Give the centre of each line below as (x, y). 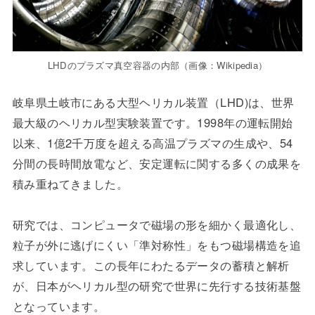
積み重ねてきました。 (70, 184)
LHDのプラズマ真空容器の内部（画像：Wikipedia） (157, 65)
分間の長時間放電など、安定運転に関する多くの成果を (157, 163)
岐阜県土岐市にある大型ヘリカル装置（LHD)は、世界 (153, 102)
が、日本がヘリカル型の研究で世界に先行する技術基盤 (157, 286)
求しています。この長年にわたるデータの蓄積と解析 (151, 265)
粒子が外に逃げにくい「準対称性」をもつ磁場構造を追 (157, 245)
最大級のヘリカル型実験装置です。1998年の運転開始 (153, 123)
